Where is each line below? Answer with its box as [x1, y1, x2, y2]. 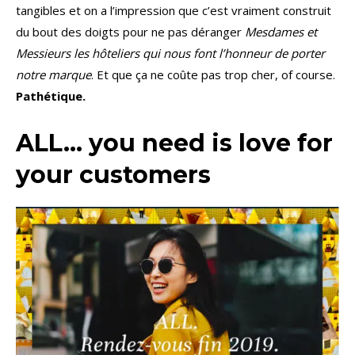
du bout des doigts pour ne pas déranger [16, 24, 245, 40]
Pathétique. [16, 88, 86, 105]
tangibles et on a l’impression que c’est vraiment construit [16, 2, 331, 19]
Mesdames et [245, 24, 317, 40]
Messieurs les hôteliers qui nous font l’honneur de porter [16, 45, 325, 62]
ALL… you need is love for [16, 128, 333, 158]
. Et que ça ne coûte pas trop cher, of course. [91, 67, 335, 83]
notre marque [16, 67, 91, 83]
